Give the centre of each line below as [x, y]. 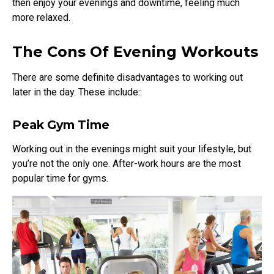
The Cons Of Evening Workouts [135, 51]
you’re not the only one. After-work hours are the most [127, 163]
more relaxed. [41, 17]
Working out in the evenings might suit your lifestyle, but [132, 149]
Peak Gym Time [61, 124]
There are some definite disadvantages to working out [128, 77]
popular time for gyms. [61, 178]
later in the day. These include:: [77, 92]
